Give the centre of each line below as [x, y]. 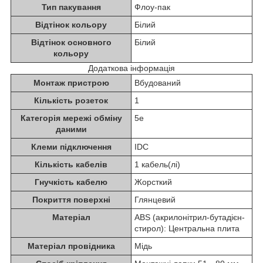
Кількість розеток [71, 100]
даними [71, 129]
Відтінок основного [71, 42]
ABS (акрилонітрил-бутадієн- [190, 217]
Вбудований [158, 82]
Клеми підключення [71, 146]
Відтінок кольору [71, 24]
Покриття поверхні [71, 199]
